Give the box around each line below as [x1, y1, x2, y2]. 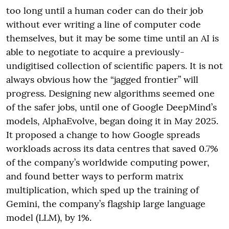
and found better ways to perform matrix [6, 170, 184, 182]
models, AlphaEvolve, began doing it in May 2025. [6, 114, 218, 127]
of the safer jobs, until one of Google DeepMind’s [6, 101, 217, 113]
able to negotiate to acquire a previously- [6, 45, 185, 58]
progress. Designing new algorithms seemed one [6, 87, 215, 99]
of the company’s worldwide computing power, [6, 156, 210, 168]
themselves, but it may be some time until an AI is [6, 32, 219, 44]
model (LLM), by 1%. [6, 211, 91, 223]
